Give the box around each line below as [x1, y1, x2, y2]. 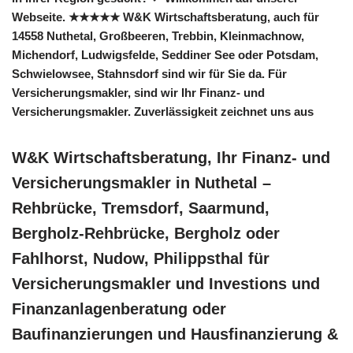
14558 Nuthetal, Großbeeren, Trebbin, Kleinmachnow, [12, 28, 304, 43]
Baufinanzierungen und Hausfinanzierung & [12, 325, 338, 343]
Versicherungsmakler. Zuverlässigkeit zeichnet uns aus [12, 104, 314, 118]
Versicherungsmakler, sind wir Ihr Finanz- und [12, 85, 265, 99]
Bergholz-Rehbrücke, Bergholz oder [12, 224, 280, 242]
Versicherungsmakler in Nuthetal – [12, 173, 271, 191]
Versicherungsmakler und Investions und [12, 274, 320, 292]
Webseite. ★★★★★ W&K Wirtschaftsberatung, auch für [12, 9, 319, 24]
